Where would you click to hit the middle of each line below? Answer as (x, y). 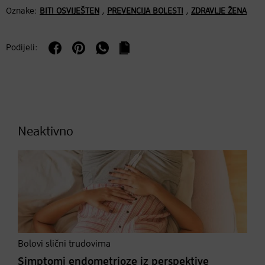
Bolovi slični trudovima (64, 244)
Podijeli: (22, 47)
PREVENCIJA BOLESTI (145, 11)
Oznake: (22, 11)
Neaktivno (46, 132)
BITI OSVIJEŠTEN (70, 11)
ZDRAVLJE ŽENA (219, 11)
